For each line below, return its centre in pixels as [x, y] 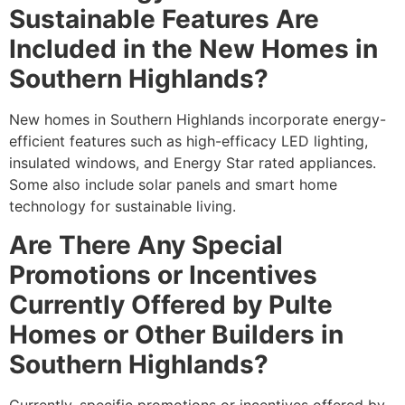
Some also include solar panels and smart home [173, 185]
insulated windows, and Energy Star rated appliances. [193, 163]
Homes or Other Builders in [176, 334]
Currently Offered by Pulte [171, 304]
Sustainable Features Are [164, 19]
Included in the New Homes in [193, 49]
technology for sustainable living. [122, 207]
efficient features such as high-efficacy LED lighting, [188, 141]
